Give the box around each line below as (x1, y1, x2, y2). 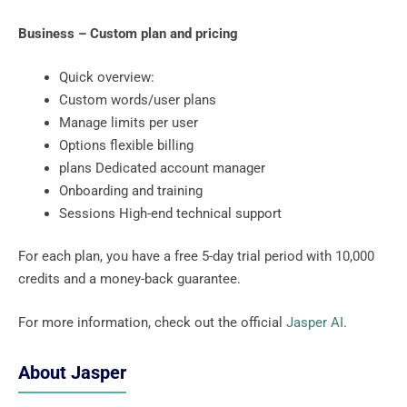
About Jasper (18, 362, 126, 383)
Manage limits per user (59, 114, 198, 131)
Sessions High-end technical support (59, 204, 282, 222)
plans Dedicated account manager (59, 159, 265, 176)
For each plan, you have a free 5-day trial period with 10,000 (18, 248, 374, 265)
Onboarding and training (59, 182, 203, 199)
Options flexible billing (59, 136, 194, 154)
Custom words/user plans (59, 91, 216, 108)
